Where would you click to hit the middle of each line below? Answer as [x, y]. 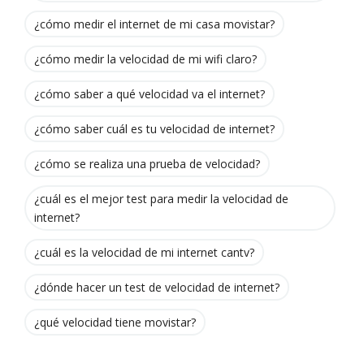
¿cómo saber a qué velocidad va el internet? [149, 94]
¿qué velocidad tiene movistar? [115, 323]
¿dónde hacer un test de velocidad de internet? [157, 288]
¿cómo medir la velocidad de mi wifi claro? [145, 59]
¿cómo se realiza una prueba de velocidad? [147, 164]
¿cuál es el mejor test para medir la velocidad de [161, 199]
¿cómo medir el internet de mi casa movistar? [154, 24]
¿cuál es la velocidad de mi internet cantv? [144, 253]
